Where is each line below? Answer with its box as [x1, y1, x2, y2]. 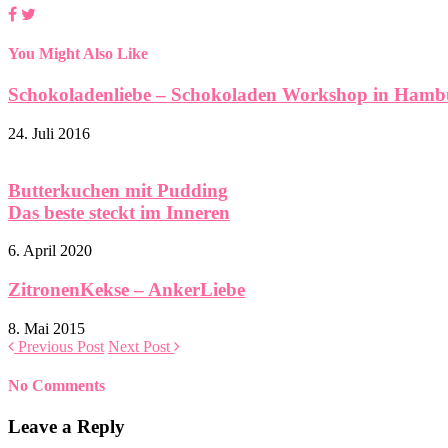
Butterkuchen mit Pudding [8, 179, 228, 201]
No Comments [8, 376, 105, 394]
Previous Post [14, 337, 104, 355]
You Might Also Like [8, 44, 148, 62]
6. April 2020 [8, 242, 92, 260]
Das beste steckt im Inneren [8, 201, 230, 223]
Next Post [108, 337, 174, 355]
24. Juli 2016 [8, 124, 90, 142]
